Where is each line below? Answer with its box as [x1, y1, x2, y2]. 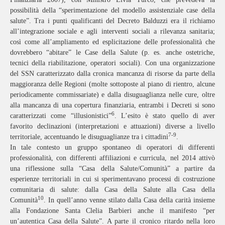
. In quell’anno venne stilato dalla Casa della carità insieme [44, 196, 215, 204]
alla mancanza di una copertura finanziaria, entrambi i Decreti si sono [10, 101, 215, 109]
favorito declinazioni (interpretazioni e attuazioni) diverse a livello [10, 122, 215, 130]
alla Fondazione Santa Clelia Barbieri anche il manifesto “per [10, 206, 215, 214]
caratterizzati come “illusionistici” [10, 111, 111, 120]
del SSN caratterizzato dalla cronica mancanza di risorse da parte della [10, 69, 215, 77]
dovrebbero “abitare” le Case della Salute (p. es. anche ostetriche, [10, 48, 215, 56]
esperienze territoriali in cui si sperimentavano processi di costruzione [10, 175, 215, 183]
